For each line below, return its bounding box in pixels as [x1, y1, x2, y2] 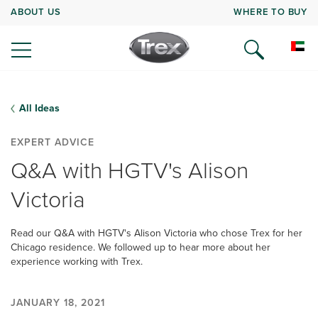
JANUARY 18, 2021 [11, 295, 105, 310]
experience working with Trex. [11, 254, 143, 269]
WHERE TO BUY [234, 4, 307, 18]
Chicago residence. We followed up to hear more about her [11, 240, 270, 255]
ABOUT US [11, 4, 61, 18]
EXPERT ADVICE [11, 135, 94, 150]
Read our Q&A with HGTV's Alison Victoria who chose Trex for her [11, 226, 302, 241]
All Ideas [19, 101, 60, 116]
